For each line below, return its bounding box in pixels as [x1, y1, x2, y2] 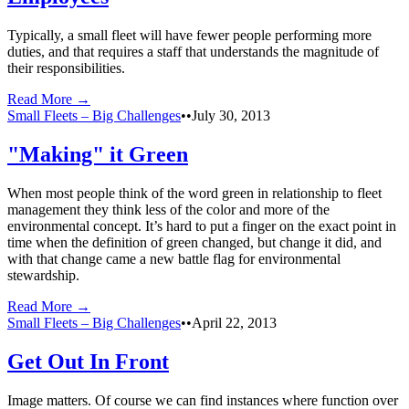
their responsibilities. [7, 60, 125, 77]
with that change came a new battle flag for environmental [7, 250, 341, 267]
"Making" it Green [7, 142, 188, 166]
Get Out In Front [7, 349, 169, 373]
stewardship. [7, 267, 79, 283]
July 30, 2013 [192, 108, 270, 124]
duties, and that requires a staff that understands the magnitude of [7, 44, 379, 60]
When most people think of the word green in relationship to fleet [7, 184, 382, 201]
